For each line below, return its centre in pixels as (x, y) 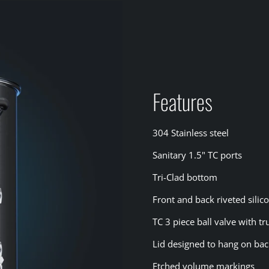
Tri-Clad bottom (185, 177)
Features (183, 101)
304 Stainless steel (191, 132)
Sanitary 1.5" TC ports (197, 155)
